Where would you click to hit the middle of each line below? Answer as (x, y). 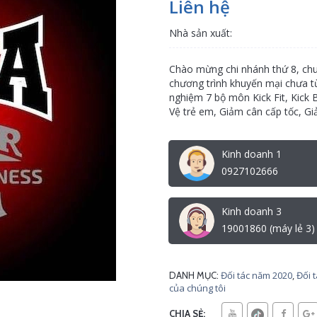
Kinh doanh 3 (252, 211)
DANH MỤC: (194, 275)
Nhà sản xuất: (201, 33)
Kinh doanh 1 (252, 154)
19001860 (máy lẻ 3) (268, 228)
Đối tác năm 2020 (257, 275)
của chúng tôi (197, 288)
